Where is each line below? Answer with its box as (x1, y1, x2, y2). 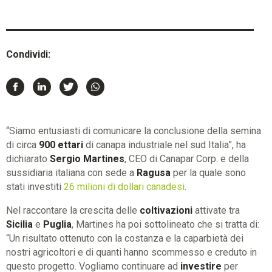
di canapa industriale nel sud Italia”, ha (83, 138, 246, 151)
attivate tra (192, 204, 240, 216)
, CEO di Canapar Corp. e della (124, 152, 249, 165)
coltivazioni (140, 204, 192, 216)
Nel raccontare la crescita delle (6, 204, 140, 216)
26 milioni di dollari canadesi (64, 180, 185, 192)
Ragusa (137, 166, 171, 178)
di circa (6, 138, 39, 151)
